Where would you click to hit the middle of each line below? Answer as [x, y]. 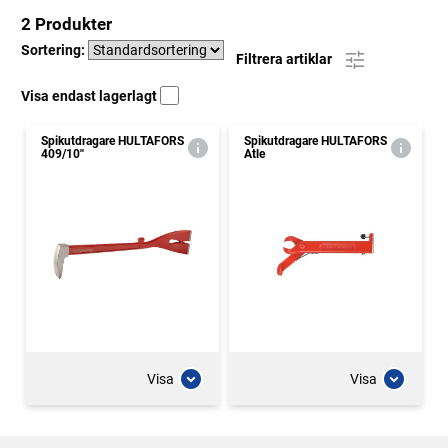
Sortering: [54, 50]
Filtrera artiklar [285, 58]
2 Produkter [66, 24]
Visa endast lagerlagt [90, 96]
